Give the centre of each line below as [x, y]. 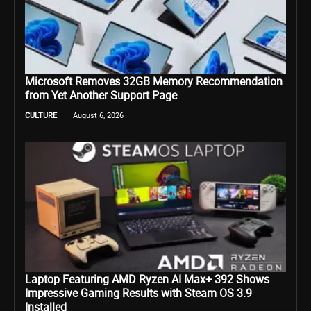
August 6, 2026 [98, 115]
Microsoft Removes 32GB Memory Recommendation [154, 81]
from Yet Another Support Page [101, 95]
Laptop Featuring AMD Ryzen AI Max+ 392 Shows [147, 279]
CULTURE [41, 115]
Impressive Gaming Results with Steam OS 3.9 [138, 293]
